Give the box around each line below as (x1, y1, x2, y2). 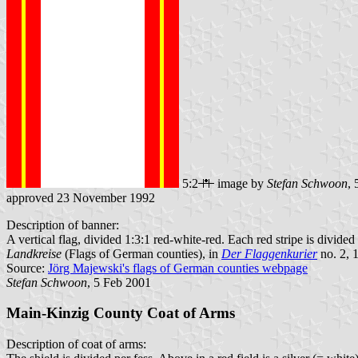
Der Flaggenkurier (221, 246, 317, 261)
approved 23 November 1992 (6, 190, 155, 205)
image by (214, 176, 267, 190)
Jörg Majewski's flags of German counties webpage (48, 261, 308, 275)
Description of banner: (6, 217, 119, 232)
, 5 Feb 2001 (87, 275, 151, 289)
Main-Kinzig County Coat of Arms (6, 304, 235, 322)
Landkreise (6, 246, 62, 261)
